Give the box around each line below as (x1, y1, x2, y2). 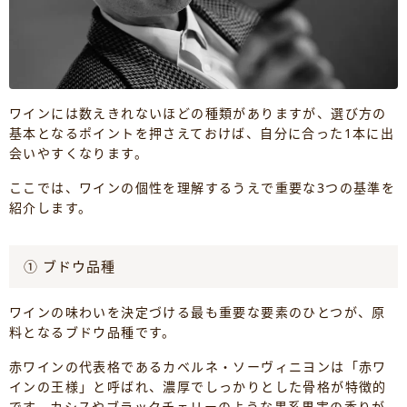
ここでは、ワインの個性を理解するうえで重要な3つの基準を (9, 179, 396, 197)
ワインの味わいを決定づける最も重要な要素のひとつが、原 (9, 303, 386, 322)
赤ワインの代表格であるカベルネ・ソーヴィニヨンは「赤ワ (9, 358, 387, 376)
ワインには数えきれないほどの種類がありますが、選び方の (9, 104, 387, 123)
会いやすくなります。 (9, 144, 148, 163)
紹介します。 (9, 199, 93, 217)
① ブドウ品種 (24, 257, 115, 276)
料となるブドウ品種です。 (9, 323, 176, 342)
